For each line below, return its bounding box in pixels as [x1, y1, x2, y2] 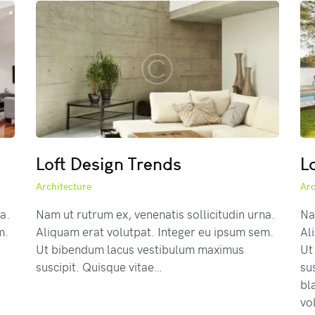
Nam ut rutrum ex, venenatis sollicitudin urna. [35, 205, 275, 223]
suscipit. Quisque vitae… [35, 258, 162, 276]
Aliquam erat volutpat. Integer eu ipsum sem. [35, 223, 274, 240]
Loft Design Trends [35, 153, 181, 176]
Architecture [35, 179, 91, 193]
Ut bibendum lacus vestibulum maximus [35, 240, 244, 258]
